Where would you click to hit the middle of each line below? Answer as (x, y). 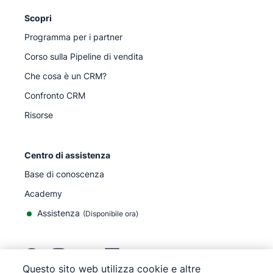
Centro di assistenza (67, 155)
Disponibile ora (111, 214)
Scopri (38, 18)
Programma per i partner (73, 37)
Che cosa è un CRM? (66, 76)
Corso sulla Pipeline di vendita (84, 56)
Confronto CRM (55, 95)
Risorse (39, 115)
